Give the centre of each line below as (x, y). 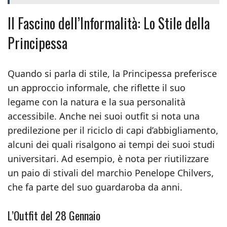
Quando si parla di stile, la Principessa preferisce (112, 73)
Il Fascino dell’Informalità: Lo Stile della (109, 23)
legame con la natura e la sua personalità (97, 102)
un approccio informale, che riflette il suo (97, 88)
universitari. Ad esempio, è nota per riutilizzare (108, 159)
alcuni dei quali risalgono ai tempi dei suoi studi (111, 144)
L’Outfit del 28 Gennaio (54, 215)
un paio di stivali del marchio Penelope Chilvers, (111, 173)
